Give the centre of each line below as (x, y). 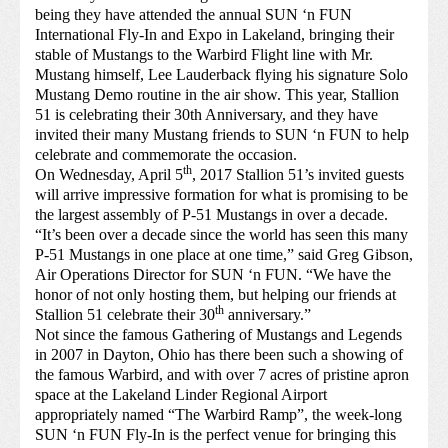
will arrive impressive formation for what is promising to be (221, 195)
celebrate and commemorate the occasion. (168, 155)
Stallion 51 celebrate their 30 (125, 315)
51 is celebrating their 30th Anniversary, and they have (206, 115)
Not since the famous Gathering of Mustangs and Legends (218, 335)
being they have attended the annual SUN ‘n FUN (193, 15)
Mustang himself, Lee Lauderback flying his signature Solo (221, 75)
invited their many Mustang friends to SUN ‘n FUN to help (222, 135)
